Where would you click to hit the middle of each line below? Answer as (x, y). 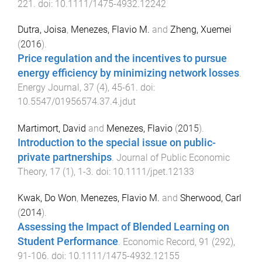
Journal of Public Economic (173, 158)
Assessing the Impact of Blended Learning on (123, 227)
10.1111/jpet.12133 (154, 172)
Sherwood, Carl (211, 198)
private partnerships (65, 158)
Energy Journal (49, 88)
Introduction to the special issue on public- (117, 143)
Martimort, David (52, 129)
